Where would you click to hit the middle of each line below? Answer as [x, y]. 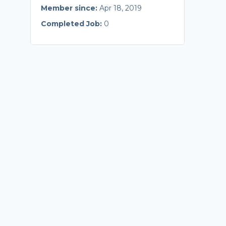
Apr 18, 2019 [120, 8]
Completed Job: [72, 23]
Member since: [70, 8]
